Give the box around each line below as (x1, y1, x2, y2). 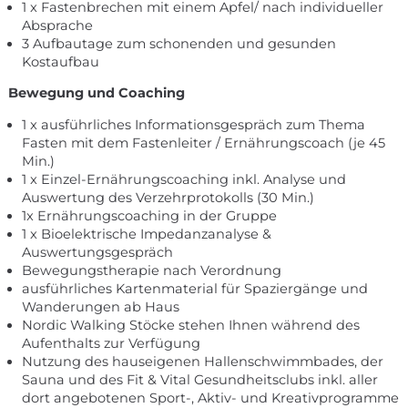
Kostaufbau (21, 53, 99, 70)
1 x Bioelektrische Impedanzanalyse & (21, 225, 271, 242)
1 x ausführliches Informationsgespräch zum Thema (21, 116, 365, 133)
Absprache (21, 16, 93, 34)
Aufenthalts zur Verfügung (21, 334, 200, 352)
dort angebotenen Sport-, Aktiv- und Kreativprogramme (21, 389, 399, 406)
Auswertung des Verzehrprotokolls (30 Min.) (21, 189, 314, 206)
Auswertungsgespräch (21, 243, 173, 260)
